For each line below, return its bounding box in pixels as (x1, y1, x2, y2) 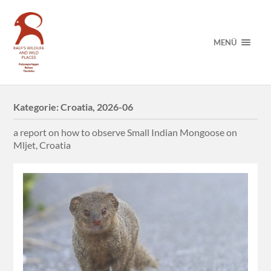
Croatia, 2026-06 (60, 101, 134, 113)
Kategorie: (13, 101, 61, 113)
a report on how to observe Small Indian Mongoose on (13, 126, 238, 139)
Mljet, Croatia (13, 139, 71, 151)
